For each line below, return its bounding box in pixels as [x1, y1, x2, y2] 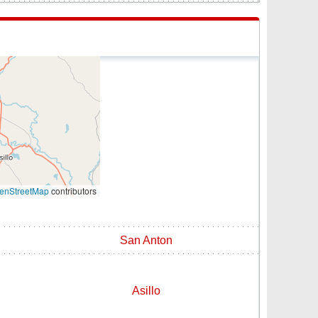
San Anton [120, 234, 172, 246]
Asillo [132, 284, 160, 297]
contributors [49, 184, 97, 197]
